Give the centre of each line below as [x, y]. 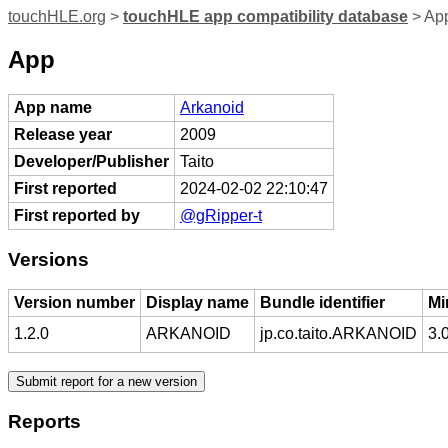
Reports [44, 421]
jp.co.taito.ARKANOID [338, 334]
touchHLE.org [57, 16]
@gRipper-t [220, 215]
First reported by [76, 215]
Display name [197, 303]
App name [52, 107]
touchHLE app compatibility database [265, 16]
